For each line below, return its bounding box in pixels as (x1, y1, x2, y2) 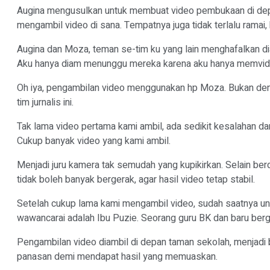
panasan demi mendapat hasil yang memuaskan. (17, 250, 220, 264)
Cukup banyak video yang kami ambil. (17, 134, 173, 148)
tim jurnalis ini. (17, 95, 76, 110)
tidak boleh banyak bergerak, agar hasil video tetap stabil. (17, 172, 257, 187)
